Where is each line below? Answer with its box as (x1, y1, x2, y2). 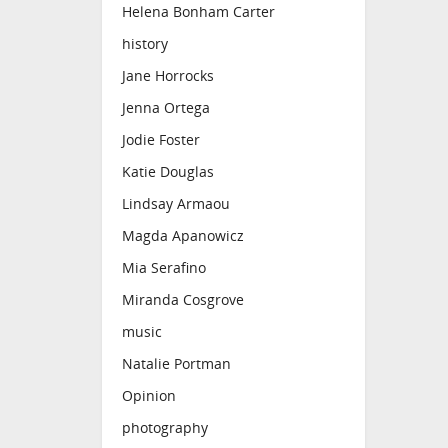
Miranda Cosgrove (122, 290, 244, 310)
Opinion (122, 386, 176, 406)
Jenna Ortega (122, 98, 210, 118)
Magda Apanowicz (122, 226, 244, 246)
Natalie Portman (122, 354, 231, 374)
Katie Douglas (122, 162, 214, 182)
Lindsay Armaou (122, 194, 230, 214)
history (122, 34, 168, 54)
